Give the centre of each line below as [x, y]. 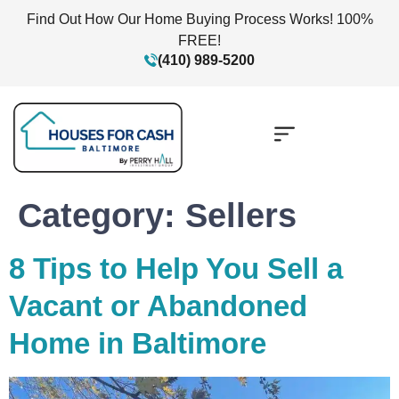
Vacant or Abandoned [158, 305]
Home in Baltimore [138, 343]
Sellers [241, 215]
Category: [102, 215]
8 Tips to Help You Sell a [176, 268]
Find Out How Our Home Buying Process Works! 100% [199, 19]
